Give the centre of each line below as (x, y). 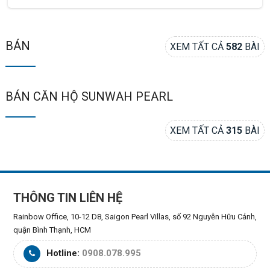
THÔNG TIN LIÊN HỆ (67, 198)
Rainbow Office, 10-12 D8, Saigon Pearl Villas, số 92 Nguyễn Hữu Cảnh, (135, 217)
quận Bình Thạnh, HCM (52, 230)
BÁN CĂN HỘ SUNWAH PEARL (89, 96)
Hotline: (63, 253)
